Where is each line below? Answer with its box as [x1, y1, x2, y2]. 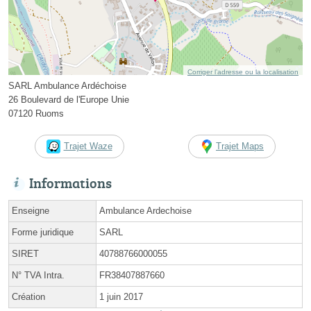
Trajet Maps [216, 141, 264, 152]
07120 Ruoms [8, 108, 64, 119]
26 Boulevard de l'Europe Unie [8, 94, 129, 106]
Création [12, 292, 45, 303]
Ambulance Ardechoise [99, 205, 192, 217]
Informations [29, 173, 112, 193]
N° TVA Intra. [12, 270, 65, 281]
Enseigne [12, 205, 49, 217]
